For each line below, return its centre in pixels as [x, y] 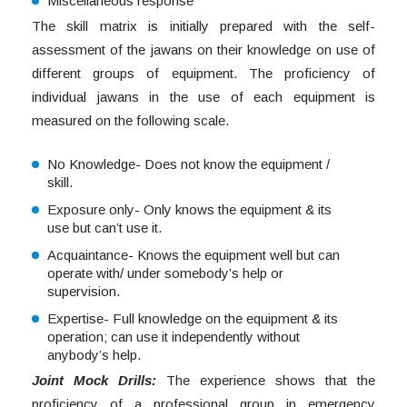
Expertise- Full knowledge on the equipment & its [193, 319]
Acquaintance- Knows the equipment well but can [194, 255]
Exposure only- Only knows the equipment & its [189, 210]
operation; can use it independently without [174, 337]
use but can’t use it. [104, 228]
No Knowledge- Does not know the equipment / [189, 164]
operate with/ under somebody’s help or [165, 273]
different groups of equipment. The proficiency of [203, 74]
